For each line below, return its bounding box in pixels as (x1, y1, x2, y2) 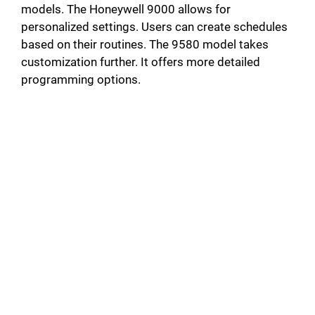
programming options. (21, 72, 141, 87)
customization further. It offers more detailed (21, 55, 260, 70)
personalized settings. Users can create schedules (21, 20, 288, 34)
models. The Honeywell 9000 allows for (21, 2, 231, 17)
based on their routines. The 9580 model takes (21, 37, 269, 52)
